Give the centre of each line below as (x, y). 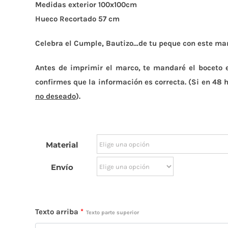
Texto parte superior (112, 212)
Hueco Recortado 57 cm (77, 19)
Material (62, 145)
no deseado (55, 96)
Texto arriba (57, 212)
